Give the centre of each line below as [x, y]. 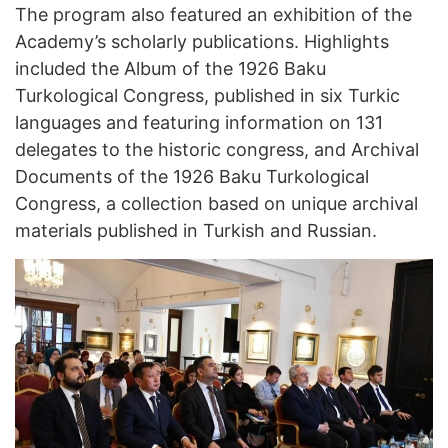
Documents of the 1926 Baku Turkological [192, 177]
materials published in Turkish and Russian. [196, 231]
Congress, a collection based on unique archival [216, 204]
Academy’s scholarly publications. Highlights [202, 42]
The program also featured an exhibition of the [213, 15]
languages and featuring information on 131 [199, 123]
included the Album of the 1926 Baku [170, 69]
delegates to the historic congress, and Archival [217, 150]
